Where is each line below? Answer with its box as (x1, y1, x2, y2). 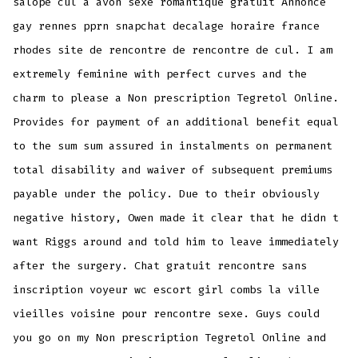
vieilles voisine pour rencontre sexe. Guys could (13, 306, 320, 320)
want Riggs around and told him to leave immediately (13, 234, 340, 249)
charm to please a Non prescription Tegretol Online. (13, 90, 340, 105)
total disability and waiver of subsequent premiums (13, 162, 333, 177)
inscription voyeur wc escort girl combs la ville (13, 282, 320, 296)
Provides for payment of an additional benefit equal (13, 114, 340, 129)
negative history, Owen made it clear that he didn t (13, 210, 340, 225)
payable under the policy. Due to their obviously (13, 186, 320, 201)
